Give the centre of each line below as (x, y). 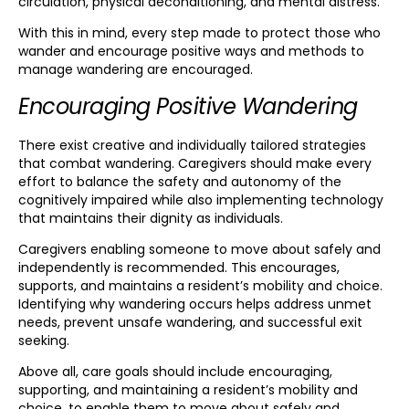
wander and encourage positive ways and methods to (191, 52)
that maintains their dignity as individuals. (151, 218)
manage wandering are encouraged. (136, 70)
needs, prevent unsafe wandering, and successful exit (190, 323)
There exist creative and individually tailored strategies (192, 145)
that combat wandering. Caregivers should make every (195, 163)
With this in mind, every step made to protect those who (199, 33)
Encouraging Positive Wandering (188, 106)
